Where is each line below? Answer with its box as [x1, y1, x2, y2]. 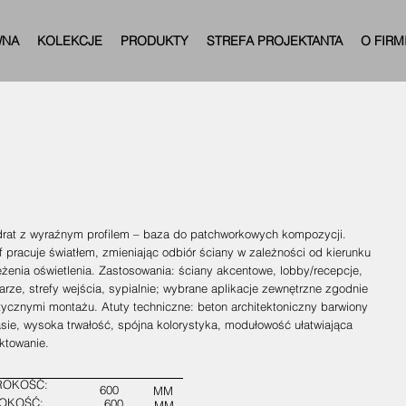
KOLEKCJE [37, 32, 103, 49]
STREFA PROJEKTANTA [207, 32, 343, 49]
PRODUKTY [121, 32, 189, 49]
